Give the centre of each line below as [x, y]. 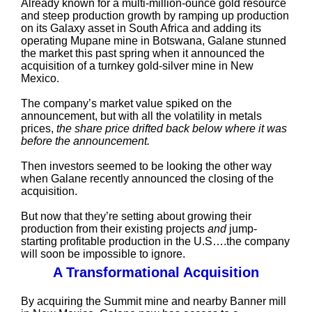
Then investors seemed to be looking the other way [146, 166]
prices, [38, 128]
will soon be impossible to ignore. [103, 254]
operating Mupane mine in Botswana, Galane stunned [153, 41]
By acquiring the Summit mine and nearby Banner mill [153, 301]
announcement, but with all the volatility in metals [141, 116]
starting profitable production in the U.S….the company [155, 241]
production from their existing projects [114, 229]
